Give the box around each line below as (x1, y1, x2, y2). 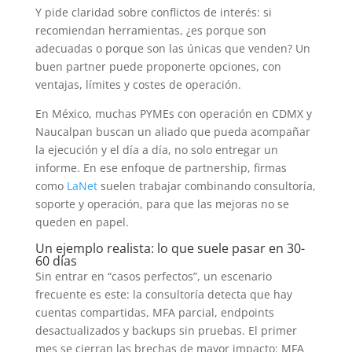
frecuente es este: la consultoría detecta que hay (35, 286, 292, 302)
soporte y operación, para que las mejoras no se (35, 196, 289, 211)
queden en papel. (35, 214, 129, 229)
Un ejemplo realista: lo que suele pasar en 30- (35, 239, 305, 257)
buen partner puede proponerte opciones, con (35, 58, 281, 74)
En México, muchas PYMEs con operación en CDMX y (35, 105, 312, 121)
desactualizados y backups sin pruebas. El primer (35, 322, 297, 338)
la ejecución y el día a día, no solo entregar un (35, 141, 278, 157)
